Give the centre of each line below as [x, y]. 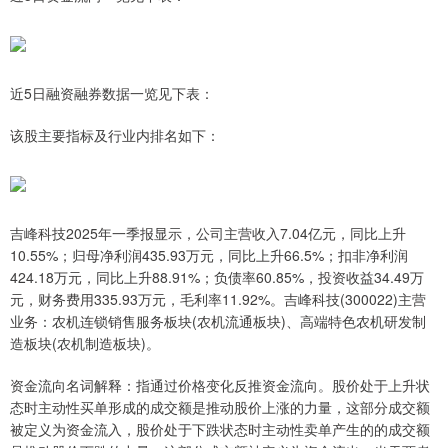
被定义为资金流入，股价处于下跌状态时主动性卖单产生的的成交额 [220, 429]
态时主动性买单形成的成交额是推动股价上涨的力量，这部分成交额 [220, 407]
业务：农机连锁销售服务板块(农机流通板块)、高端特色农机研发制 [218, 321]
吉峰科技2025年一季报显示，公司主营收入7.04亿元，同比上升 [208, 233]
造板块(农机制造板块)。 [85, 343]
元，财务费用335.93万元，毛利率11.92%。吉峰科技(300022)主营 [218, 299]
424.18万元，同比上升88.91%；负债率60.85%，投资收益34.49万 [217, 277]
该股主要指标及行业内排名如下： [115, 135]
